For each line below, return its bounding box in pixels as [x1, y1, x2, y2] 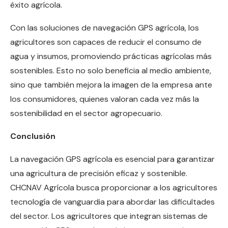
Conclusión [10, 131, 55, 142]
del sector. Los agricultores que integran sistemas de [10, 211, 208, 222]
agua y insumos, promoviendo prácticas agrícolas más [10, 51, 212, 62]
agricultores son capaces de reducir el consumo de [10, 37, 202, 48]
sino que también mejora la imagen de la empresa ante [10, 79, 212, 91]
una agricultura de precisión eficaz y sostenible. [10, 168, 187, 179]
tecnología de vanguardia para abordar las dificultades [10, 196, 215, 208]
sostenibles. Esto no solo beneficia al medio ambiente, [10, 65, 211, 76]
